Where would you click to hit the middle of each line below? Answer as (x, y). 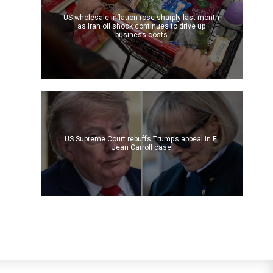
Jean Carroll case (142, 147)
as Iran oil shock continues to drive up (142, 26)
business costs (142, 34)
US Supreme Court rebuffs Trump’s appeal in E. (141, 139)
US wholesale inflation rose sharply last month (142, 17)
